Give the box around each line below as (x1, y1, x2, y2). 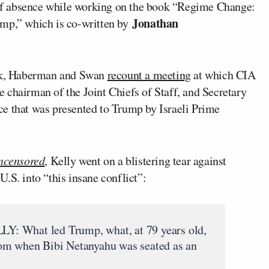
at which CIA (190, 67, 256, 83)
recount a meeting (107, 67, 191, 83)
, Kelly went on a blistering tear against (44, 153, 227, 169)
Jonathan (132, 14, 179, 32)
